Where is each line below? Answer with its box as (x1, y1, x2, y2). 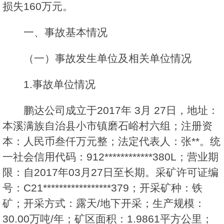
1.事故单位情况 (23, 78, 95, 90)
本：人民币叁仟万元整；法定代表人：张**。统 (2, 135, 220, 147)
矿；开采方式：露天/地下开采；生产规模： (2, 197, 205, 209)
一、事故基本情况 (23, 26, 107, 38)
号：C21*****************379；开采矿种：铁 (2, 182, 202, 194)
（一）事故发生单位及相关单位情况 (23, 52, 191, 64)
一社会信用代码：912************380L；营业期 (2, 151, 218, 163)
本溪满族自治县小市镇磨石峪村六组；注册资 (2, 120, 212, 132)
